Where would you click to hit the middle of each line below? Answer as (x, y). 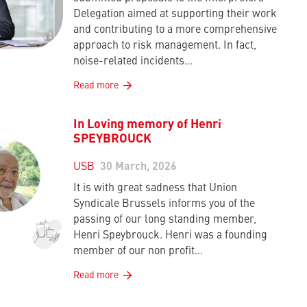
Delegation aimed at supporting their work (175, 14)
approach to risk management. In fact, (165, 46)
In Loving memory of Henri (147, 125)
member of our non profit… (138, 251)
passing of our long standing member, (165, 220)
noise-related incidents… (133, 62)
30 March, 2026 (138, 167)
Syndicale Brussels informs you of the (164, 204)
